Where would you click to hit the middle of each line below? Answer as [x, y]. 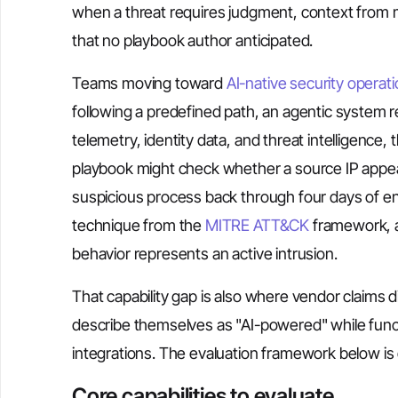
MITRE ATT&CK [257, 225]
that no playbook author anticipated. [193, 40]
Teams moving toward [147, 83]
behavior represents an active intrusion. [205, 254]
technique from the [139, 225]
